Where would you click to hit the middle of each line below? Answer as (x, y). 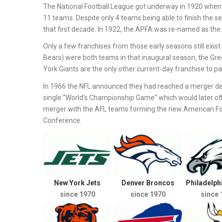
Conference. (62, 120)
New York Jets (78, 183)
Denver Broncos (148, 183)
